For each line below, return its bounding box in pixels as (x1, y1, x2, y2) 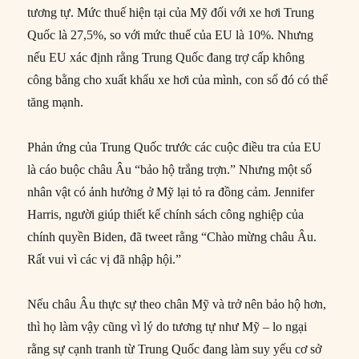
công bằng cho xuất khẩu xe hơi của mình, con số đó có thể (27, 73, 329, 87)
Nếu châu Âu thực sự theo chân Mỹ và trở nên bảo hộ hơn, (27, 297, 327, 312)
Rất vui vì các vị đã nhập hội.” (27, 252, 182, 267)
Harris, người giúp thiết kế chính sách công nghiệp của (27, 208, 305, 222)
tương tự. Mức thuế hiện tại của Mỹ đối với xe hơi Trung (27, 6, 315, 20)
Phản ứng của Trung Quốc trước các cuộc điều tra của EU (27, 140, 322, 155)
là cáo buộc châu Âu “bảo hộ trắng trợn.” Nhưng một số (27, 163, 313, 177)
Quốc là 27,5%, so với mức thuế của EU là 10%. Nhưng (27, 28, 314, 42)
